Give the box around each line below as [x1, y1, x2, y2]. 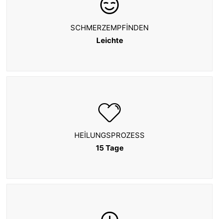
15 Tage [95, 143, 124, 153]
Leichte [96, 36, 123, 45]
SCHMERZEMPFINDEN [70, 23, 149, 32]
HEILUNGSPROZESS [74, 131, 145, 140]
